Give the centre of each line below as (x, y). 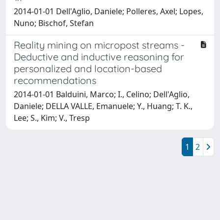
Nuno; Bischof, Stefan (54, 23)
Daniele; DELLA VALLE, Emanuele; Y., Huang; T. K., (103, 106)
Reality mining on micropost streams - (99, 45)
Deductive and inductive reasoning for (99, 56)
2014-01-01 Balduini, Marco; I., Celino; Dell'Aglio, (102, 94)
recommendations (55, 80)
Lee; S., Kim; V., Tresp (52, 118)
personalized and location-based (88, 68)
